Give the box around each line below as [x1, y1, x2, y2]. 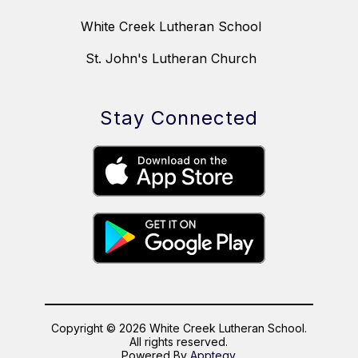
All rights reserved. [129, 334, 229, 348]
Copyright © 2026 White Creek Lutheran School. [50, 320, 307, 335]
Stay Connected [100, 105, 258, 129]
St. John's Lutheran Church [86, 50, 257, 66]
